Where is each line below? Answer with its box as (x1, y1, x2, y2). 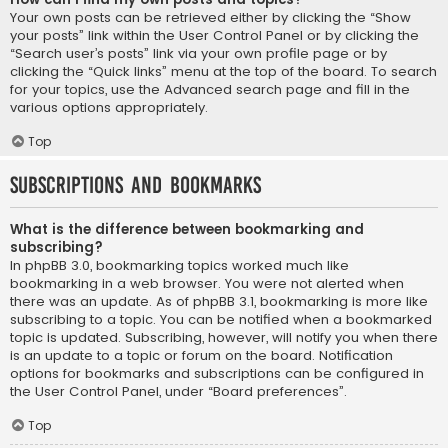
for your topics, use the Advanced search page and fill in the (10, 80, 410, 100)
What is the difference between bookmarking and (10, 220, 364, 240)
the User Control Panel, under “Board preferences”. (10, 382, 347, 402)
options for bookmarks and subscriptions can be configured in (10, 364, 424, 384)
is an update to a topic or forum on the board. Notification (10, 346, 393, 366)
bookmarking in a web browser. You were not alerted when (10, 274, 404, 294)
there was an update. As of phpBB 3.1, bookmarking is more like (10, 292, 428, 312)
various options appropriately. (10, 98, 208, 118)
